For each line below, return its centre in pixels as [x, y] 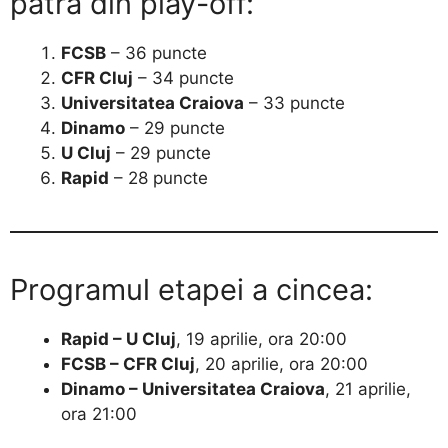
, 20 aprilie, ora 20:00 [281, 363]
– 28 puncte [158, 177]
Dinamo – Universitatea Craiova [193, 388]
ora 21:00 [99, 413]
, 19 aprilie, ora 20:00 [261, 338]
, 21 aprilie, [368, 388]
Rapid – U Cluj [118, 338]
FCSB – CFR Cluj [128, 363]
